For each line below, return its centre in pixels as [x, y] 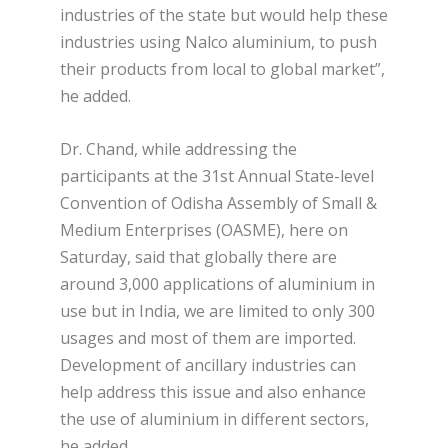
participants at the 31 [140, 175]
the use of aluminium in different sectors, [214, 418]
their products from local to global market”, [222, 69]
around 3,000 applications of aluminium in [217, 283]
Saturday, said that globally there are [198, 256]
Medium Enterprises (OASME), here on [204, 229]
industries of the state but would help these [224, 15]
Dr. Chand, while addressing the [178, 148]
